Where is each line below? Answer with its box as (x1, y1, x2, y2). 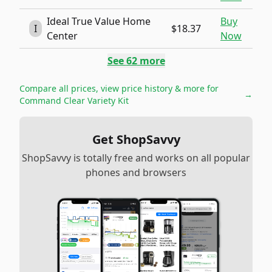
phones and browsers (86, 166, 186, 179)
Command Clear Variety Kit (19, 95, 129, 106)
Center (47, 29, 78, 42)
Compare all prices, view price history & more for (19, 83, 219, 94)
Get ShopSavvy (92, 131, 180, 148)
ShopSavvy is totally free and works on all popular (22, 151, 250, 165)
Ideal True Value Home (47, 15, 151, 28)
